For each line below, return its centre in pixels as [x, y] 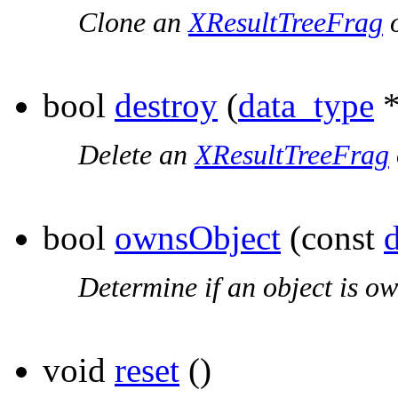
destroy [166, 106]
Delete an [136, 155]
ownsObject [198, 238]
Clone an [133, 23]
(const [332, 238]
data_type [306, 106]
